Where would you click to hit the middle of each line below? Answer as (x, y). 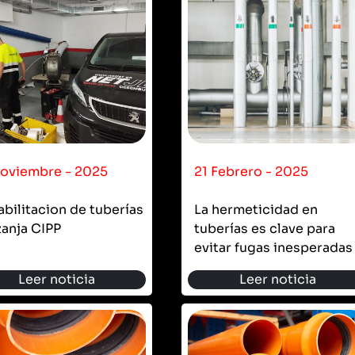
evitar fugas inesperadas (273, 247)
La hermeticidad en (256, 209)
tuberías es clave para (265, 228)
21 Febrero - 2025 (251, 171)
